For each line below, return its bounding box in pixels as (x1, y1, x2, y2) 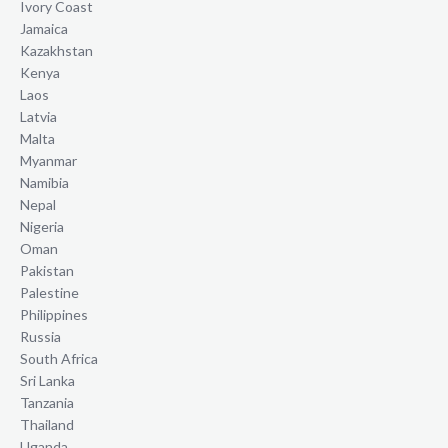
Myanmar (20, 152, 77, 170)
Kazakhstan (20, 42, 93, 60)
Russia (20, 328, 61, 346)
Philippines (20, 306, 88, 324)
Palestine (20, 284, 79, 302)
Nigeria (20, 218, 64, 236)
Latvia (20, 108, 57, 126)
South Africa (20, 350, 98, 368)
